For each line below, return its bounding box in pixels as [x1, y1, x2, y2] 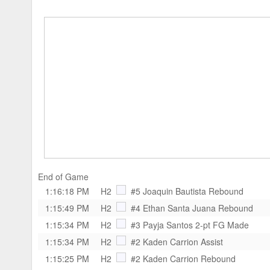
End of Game [38, 170, 89, 183]
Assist [201, 235, 223, 248]
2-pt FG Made [195, 218, 249, 231]
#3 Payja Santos [131, 218, 193, 231]
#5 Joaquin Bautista [131, 184, 206, 197]
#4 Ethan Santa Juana [131, 201, 216, 214]
